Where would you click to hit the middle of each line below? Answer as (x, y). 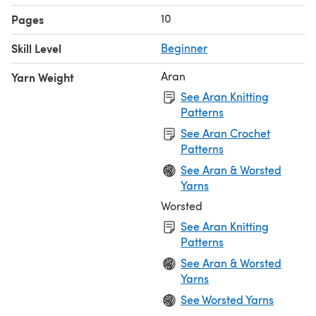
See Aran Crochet (225, 133)
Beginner (184, 47)
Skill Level (36, 48)
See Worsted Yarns (227, 299)
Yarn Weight (43, 77)
